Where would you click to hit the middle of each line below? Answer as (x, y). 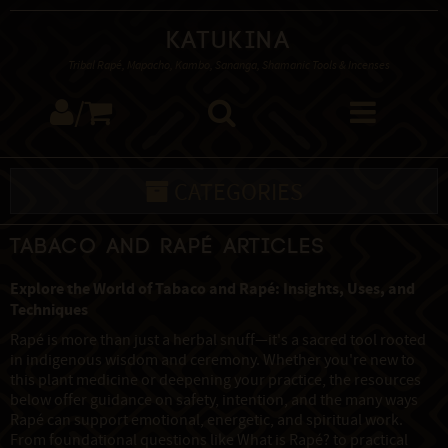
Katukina (229, 41)
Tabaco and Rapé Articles (168, 246)
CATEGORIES (236, 193)
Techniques (49, 310)
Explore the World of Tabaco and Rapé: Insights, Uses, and (212, 289)
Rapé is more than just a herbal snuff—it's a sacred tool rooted (218, 340)
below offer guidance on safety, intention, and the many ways (214, 400)
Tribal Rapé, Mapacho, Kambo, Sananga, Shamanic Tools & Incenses (229, 66)
